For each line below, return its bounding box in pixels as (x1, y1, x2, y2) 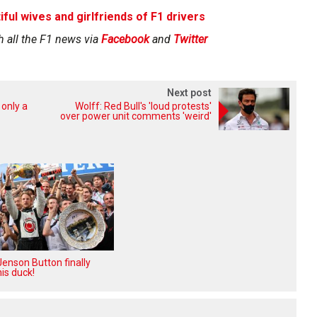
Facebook (101, 33, 149, 47)
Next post (167, 87, 212, 99)
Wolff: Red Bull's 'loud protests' (75, 100, 212, 113)
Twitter (173, 33, 207, 47)
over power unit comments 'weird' (60, 110, 212, 122)
